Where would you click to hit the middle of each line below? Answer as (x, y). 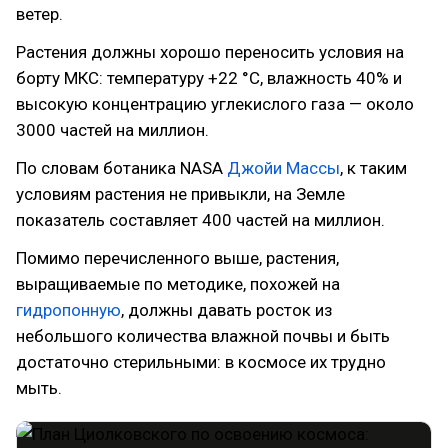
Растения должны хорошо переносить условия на (210, 52)
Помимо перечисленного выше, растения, (177, 258)
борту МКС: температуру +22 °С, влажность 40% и (209, 78)
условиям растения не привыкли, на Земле (180, 194)
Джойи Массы (283, 168)
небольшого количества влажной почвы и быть (203, 336)
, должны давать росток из (227, 310)
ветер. (39, 14)
